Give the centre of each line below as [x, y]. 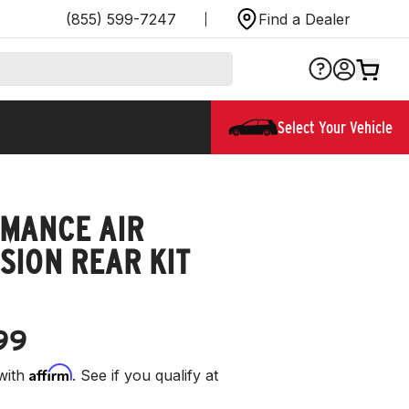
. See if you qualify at [145, 375]
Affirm [51, 372]
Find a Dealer [304, 19]
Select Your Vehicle [335, 127]
